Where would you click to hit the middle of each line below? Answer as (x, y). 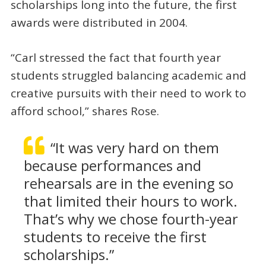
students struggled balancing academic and (128, 75)
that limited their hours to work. (130, 202)
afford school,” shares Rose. (85, 111)
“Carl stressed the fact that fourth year (115, 57)
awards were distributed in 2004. (99, 23)
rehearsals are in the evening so (128, 184)
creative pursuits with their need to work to (128, 93)
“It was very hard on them (134, 148)
